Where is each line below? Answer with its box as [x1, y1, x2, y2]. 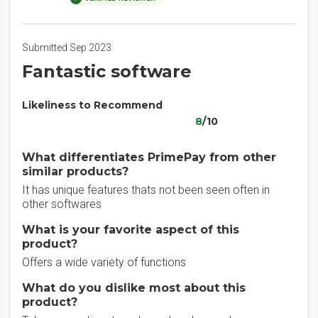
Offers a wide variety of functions [22, 256, 186, 269]
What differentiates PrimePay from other [22, 150, 276, 164]
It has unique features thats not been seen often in [22, 183, 270, 197]
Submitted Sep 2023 [22, 42, 111, 53]
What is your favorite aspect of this [22, 223, 239, 236]
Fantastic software [22, 61, 192, 82]
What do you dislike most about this [22, 281, 246, 295]
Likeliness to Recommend [22, 99, 163, 111]
